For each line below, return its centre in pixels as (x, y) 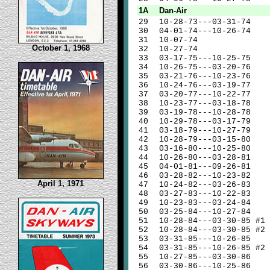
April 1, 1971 (61, 184)
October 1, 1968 (61, 48)
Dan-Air (173, 11)
